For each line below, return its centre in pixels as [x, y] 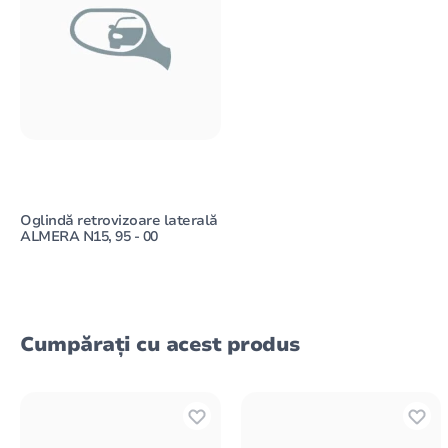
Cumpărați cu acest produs [160, 345]
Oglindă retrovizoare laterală [119, 221]
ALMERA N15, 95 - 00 [89, 237]
